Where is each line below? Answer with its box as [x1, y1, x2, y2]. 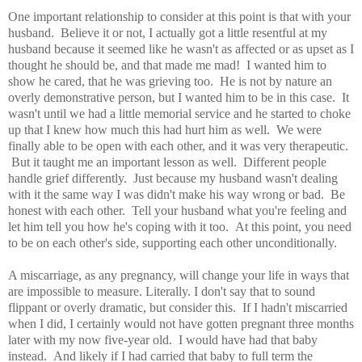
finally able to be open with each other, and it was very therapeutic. [8, 138, 348, 153]
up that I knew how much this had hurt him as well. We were [8, 122, 322, 137]
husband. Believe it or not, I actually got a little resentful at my [8, 25, 327, 40]
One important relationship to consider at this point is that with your [8, 9, 351, 23]
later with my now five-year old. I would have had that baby [8, 332, 318, 347]
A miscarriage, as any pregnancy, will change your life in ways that [8, 267, 349, 282]
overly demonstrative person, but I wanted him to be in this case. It [8, 90, 349, 104]
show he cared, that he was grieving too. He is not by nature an [8, 74, 332, 88]
